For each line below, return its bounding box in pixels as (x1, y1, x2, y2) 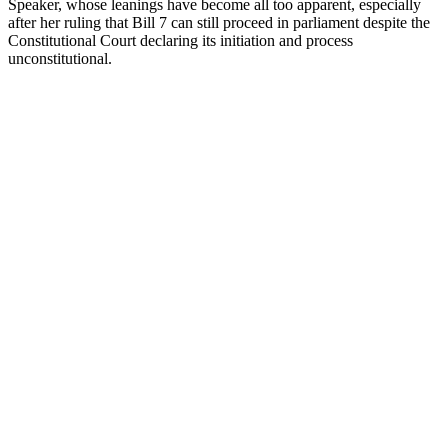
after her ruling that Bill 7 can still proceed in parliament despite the (8, 13, 430, 31)
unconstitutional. (8, 49, 112, 67)
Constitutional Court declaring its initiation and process (8, 31, 353, 49)
